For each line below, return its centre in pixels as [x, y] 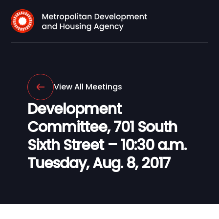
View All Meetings [88, 87]
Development [74, 109]
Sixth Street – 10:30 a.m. [107, 145]
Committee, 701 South [102, 127]
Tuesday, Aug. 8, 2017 [99, 163]
